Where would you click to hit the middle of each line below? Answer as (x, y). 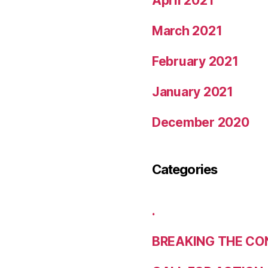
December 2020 (201, 122)
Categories (185, 169)
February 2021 (195, 61)
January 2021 (193, 92)
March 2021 (187, 31)
